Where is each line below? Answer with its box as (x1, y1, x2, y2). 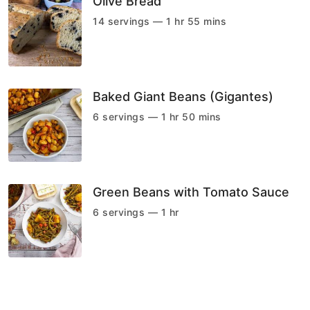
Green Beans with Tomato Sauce (93, 184, 289, 199)
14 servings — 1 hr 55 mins (93, 15, 226, 27)
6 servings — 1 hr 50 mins (93, 110, 221, 122)
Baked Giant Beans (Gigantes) (93, 89, 273, 104)
